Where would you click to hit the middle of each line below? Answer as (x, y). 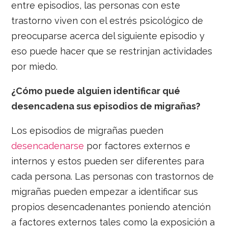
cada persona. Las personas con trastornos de (113, 177)
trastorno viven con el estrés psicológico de (107, 21)
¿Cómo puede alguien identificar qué (96, 91)
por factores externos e (137, 146)
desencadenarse (48, 146)
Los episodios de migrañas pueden (88, 131)
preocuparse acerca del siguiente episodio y (108, 36)
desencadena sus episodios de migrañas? (106, 106)
